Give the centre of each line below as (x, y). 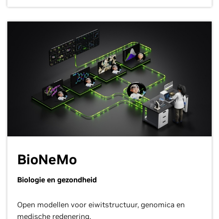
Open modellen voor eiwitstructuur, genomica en (101, 205)
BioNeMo (47, 160)
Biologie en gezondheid (57, 180)
